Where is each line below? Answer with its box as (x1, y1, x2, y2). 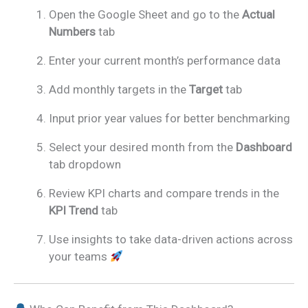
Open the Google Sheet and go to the (49, 8, 242, 22)
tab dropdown (49, 157, 121, 172)
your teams (49, 250, 110, 264)
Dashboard (236, 140, 292, 155)
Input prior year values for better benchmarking (49, 111, 290, 126)
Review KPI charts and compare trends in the (49, 186, 279, 201)
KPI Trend (49, 203, 98, 218)
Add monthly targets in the (49, 82, 189, 97)
